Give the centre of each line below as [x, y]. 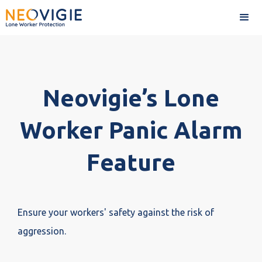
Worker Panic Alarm [131, 130]
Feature [131, 162]
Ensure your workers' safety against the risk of [116, 212]
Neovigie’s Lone [131, 98]
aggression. [42, 231]
